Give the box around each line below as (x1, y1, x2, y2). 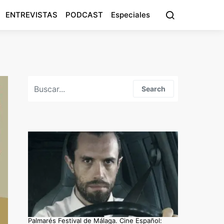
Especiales (111, 10, 150, 19)
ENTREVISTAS (5, 10, 57, 19)
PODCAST (65, 10, 103, 19)
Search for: (28, 76, 62, 84)
